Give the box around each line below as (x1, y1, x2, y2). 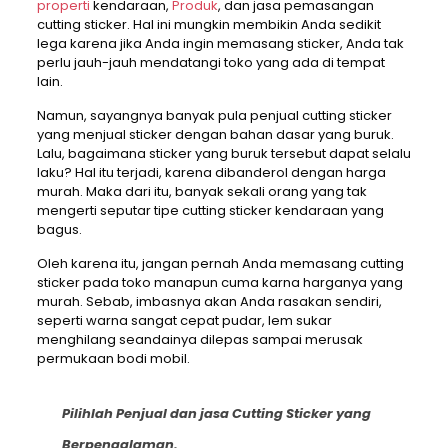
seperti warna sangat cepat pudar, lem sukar (36, 311, 332, 331)
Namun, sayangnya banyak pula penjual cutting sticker (36, 106, 392, 126)
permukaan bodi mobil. (36, 349, 190, 369)
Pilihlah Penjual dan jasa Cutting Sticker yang (61, 404, 371, 424)
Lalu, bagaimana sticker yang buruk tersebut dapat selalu (36, 144, 411, 164)
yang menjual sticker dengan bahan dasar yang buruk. (36, 125, 394, 145)
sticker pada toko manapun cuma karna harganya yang (36, 273, 403, 293)
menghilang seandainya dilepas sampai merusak (36, 330, 363, 350)
